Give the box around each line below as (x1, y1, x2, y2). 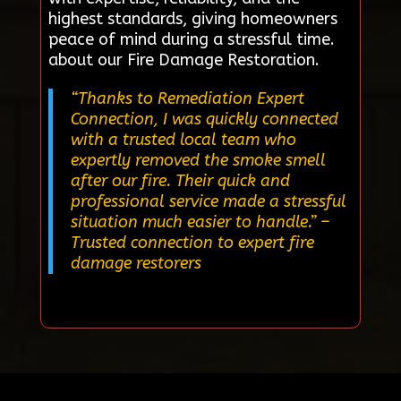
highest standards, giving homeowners (47, 8, 337, 29)
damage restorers (70, 252, 201, 273)
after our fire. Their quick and (70, 170, 290, 191)
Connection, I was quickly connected (70, 108, 338, 129)
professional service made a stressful (70, 191, 346, 211)
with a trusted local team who (70, 129, 296, 149)
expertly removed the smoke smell (70, 149, 326, 170)
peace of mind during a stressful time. (47, 29, 335, 49)
